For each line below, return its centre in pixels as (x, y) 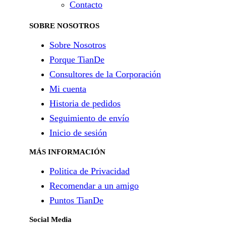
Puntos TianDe (76, 201)
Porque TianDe (77, 60)
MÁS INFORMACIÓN (67, 152)
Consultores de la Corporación (105, 74)
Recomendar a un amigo (94, 186)
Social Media (50, 220)
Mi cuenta (68, 89)
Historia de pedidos (85, 104)
